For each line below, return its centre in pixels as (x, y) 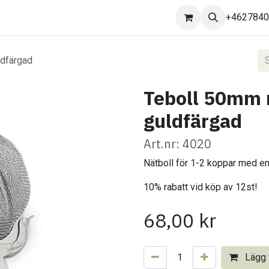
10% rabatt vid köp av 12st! (201, 187)
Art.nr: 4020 (177, 144)
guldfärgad (193, 121)
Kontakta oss (37, 17)
